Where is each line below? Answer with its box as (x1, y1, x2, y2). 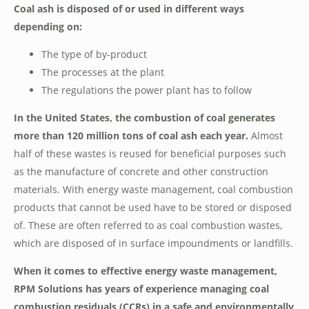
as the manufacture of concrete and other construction (14, 165, 268, 178)
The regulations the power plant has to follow (41, 83, 252, 97)
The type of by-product (41, 48, 147, 61)
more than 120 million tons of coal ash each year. (14, 129, 248, 142)
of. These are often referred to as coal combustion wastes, (14, 219, 282, 232)
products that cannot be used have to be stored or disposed (14, 201, 292, 214)
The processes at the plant (41, 66, 164, 79)
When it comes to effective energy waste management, (14, 264, 277, 277)
